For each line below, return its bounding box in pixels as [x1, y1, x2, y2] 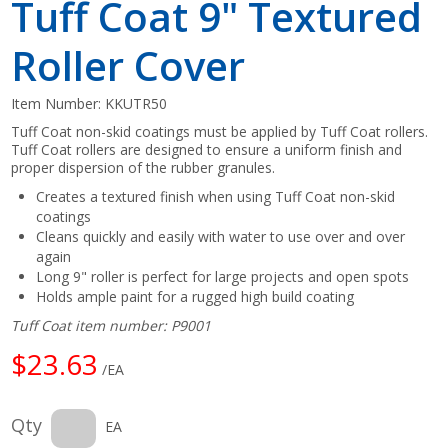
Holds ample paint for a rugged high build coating [36, 286, 355, 306]
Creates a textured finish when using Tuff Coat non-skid [36, 186, 396, 206]
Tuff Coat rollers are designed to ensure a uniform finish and [11, 139, 403, 159]
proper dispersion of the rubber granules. [11, 157, 276, 177]
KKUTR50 [105, 93, 168, 113]
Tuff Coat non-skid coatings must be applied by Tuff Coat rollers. [11, 121, 429, 141]
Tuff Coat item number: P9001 [11, 315, 212, 335]
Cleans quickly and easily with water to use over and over [36, 226, 406, 246]
